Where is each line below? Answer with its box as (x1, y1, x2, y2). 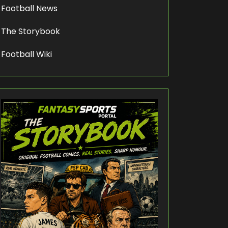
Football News (1, 3, 58, 15)
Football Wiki (1, 48, 52, 61)
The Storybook (1, 25, 60, 38)
